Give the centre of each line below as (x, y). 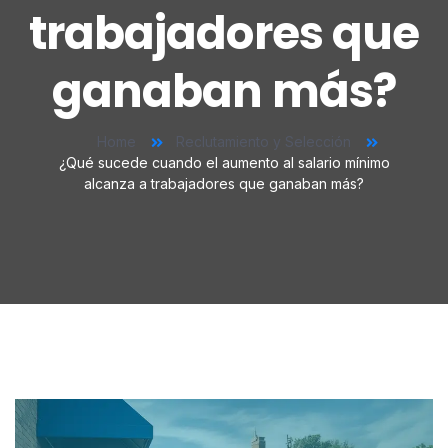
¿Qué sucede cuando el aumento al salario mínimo (224, 162)
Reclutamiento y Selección (263, 141)
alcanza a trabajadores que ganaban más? (224, 183)
